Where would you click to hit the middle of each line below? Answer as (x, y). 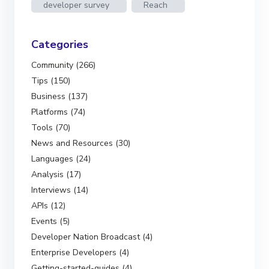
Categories (60, 44)
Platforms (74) (58, 112)
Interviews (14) (60, 190)
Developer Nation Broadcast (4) (92, 237)
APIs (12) (48, 205)
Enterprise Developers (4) (80, 252)
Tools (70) (51, 127)
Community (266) (63, 65)
